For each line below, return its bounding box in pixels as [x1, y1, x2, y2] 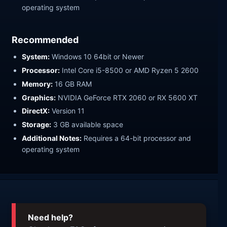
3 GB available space [51, 120, 124, 129]
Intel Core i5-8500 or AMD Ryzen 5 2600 [60, 65, 199, 74]
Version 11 [50, 106, 85, 116]
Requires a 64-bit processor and [82, 134, 192, 143]
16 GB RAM [53, 79, 92, 88]
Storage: [22, 120, 52, 129]
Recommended [12, 34, 79, 45]
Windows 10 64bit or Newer [50, 52, 144, 61]
